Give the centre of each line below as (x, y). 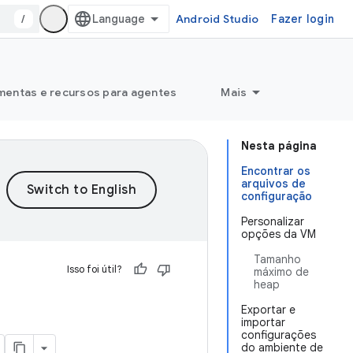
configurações (279, 335)
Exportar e (268, 310)
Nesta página (279, 146)
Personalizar (273, 221)
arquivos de (273, 184)
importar (263, 322)
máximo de (281, 272)
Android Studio (217, 19)
